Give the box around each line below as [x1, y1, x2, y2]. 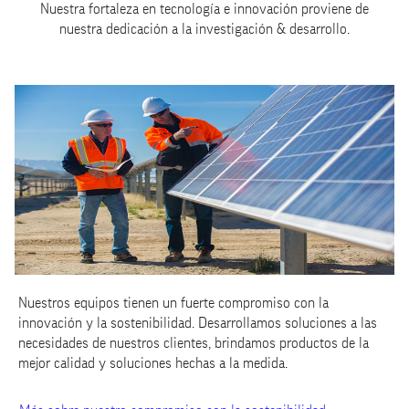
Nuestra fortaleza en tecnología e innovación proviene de [40, 2, 369, 16]
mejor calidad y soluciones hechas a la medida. [18, 356, 288, 371]
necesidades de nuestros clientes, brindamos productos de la [18, 336, 369, 351]
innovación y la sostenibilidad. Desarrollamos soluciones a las [18, 316, 377, 330]
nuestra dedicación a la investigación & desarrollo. [59, 22, 350, 37]
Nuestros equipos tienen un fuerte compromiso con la [18, 296, 329, 310]
